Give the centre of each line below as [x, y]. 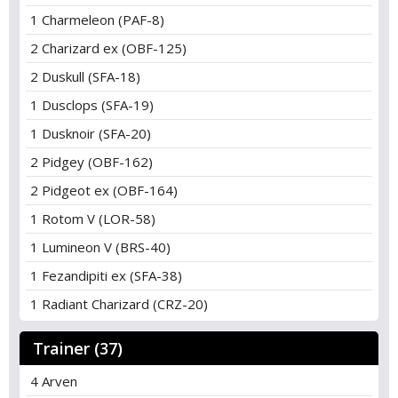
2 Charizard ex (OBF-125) [108, 48]
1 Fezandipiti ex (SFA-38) [106, 275]
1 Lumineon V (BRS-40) [100, 247]
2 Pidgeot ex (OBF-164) [104, 190]
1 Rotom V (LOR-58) [93, 219]
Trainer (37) [78, 348]
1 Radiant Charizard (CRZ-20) [119, 304]
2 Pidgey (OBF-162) [92, 162]
